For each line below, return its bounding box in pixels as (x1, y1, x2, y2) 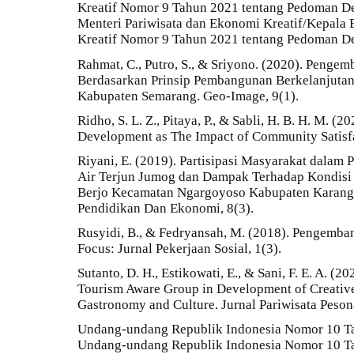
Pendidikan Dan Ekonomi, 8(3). (77, 200, 254, 216)
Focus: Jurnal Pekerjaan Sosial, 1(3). (77, 241, 281, 257)
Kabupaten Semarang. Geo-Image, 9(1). (77, 88, 299, 104)
